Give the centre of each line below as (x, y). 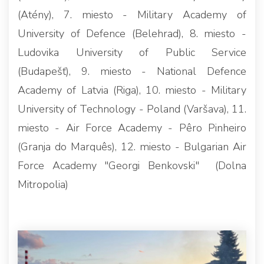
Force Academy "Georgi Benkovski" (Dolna (132, 166)
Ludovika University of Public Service (132, 53)
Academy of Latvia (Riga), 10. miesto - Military (132, 90)
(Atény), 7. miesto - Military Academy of (132, 15)
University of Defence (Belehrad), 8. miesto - (132, 34)
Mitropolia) (43, 185)
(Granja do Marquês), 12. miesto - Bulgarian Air (132, 147)
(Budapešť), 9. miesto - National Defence (132, 72)
